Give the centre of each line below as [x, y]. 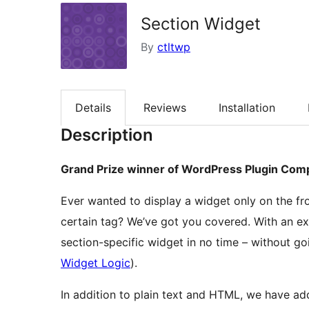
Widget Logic [96, 263]
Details [93, 108]
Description [107, 135]
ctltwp [174, 47]
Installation [247, 108]
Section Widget [201, 24]
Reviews [165, 108]
